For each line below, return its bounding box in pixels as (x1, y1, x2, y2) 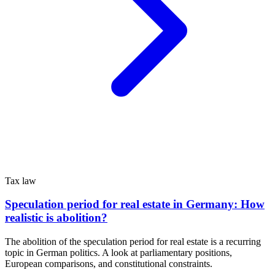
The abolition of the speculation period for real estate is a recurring (5, 236, 261, 247)
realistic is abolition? (5, 211, 107, 225)
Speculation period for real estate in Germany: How (5, 198, 265, 211)
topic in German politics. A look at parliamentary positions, (5, 247, 232, 258)
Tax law (5, 175, 36, 186)
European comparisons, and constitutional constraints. (5, 258, 212, 269)
